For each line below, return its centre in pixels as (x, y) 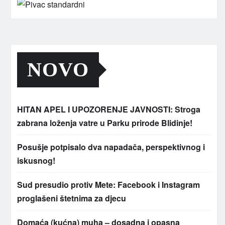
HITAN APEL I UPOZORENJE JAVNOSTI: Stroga (109, 109)
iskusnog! (36, 161)
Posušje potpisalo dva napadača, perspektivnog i (111, 147)
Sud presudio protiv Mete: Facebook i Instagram (108, 185)
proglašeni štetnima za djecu (72, 198)
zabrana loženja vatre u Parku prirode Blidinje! (105, 123)
